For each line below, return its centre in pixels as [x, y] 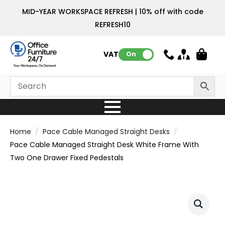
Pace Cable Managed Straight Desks [106, 131]
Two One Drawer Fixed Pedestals [67, 157]
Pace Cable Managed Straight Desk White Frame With [104, 144]
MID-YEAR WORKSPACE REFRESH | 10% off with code [113, 12]
